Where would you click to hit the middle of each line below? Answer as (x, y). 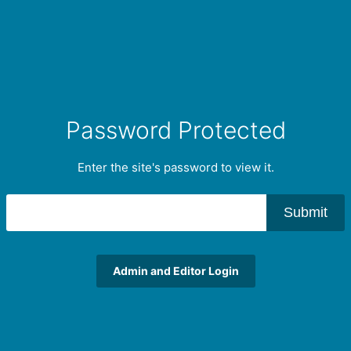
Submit (306, 213)
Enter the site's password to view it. (175, 168)
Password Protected (175, 130)
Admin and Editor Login (175, 271)
